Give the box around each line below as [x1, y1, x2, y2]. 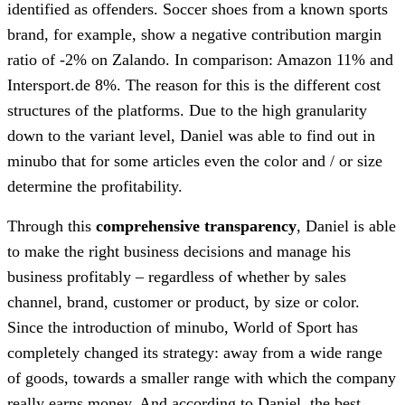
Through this [7, 216, 96, 235]
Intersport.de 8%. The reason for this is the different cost [7, 75, 381, 94]
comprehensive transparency [96, 216, 297, 235]
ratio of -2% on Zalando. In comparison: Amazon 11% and [7, 50, 393, 69]
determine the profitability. [7, 176, 183, 195]
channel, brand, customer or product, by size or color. [7, 292, 360, 311]
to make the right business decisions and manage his [7, 241, 351, 260]
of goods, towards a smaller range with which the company [7, 368, 396, 387]
